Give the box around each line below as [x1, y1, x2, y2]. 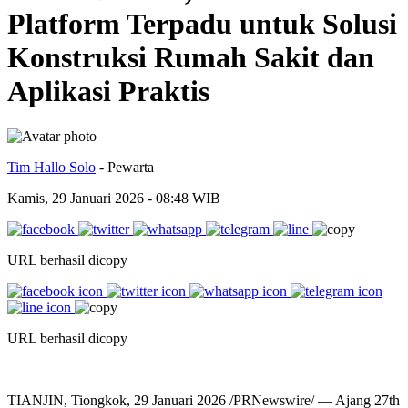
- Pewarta [99, 158, 154, 175]
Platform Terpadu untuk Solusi [7, 7, 397, 41]
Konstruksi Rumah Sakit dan [7, 41, 374, 75]
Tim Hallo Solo [7, 158, 96, 175]
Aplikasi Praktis [7, 75, 209, 108]
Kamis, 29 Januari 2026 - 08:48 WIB [7, 189, 220, 206]
